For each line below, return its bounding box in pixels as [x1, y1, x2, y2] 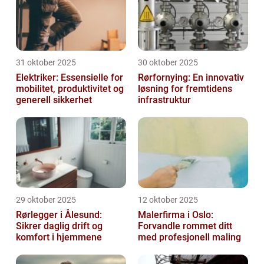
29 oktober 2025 [16, 194, 76, 204]
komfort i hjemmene [16, 231, 102, 243]
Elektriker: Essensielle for [16, 71, 123, 83]
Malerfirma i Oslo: [138, 209, 213, 220]
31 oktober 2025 [16, 57, 76, 67]
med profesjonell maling [138, 231, 241, 243]
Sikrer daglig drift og [16, 220, 103, 232]
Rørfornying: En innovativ [138, 71, 244, 83]
